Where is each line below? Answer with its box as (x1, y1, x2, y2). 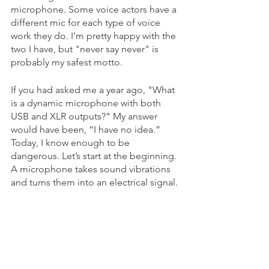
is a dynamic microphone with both (11, 97, 163, 109)
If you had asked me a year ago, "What (11, 84, 177, 95)
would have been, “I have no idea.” (11, 124, 163, 135)
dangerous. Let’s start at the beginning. (11, 150, 179, 162)
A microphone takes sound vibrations (11, 163, 173, 175)
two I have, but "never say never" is (11, 43, 161, 55)
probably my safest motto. (11, 56, 122, 68)
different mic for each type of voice (11, 17, 163, 28)
